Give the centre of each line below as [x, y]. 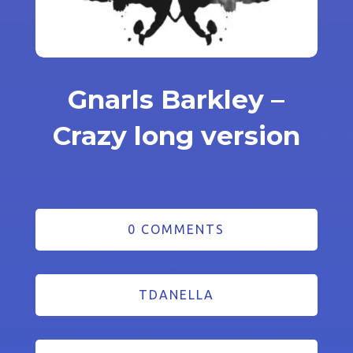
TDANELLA [176, 295]
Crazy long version [176, 136]
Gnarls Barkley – [176, 100]
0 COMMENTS [176, 230]
